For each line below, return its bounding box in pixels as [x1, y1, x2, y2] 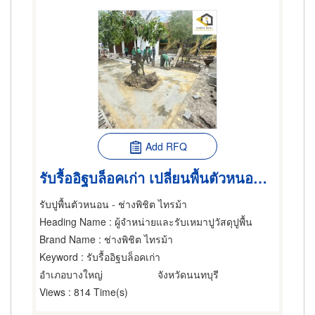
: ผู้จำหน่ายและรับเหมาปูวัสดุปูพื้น [106, 214, 252, 229]
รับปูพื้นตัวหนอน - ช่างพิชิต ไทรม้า [39, 197, 187, 211]
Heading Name [39, 214, 106, 229]
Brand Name [39, 232, 96, 246]
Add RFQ [145, 139, 187, 153]
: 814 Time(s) [65, 285, 128, 299]
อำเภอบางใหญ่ [39, 267, 103, 281]
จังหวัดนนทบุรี [157, 267, 219, 281]
